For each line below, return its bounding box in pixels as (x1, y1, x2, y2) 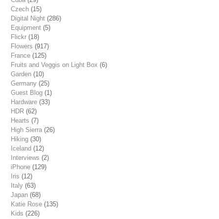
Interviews (11, 154, 40, 162)
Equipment (11, 24, 42, 32)
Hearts (11, 117, 30, 125)
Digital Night (11, 15, 45, 22)
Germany (11, 80, 37, 88)
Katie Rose (11, 200, 43, 208)
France (11, 52, 31, 60)
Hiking (11, 135, 29, 143)
